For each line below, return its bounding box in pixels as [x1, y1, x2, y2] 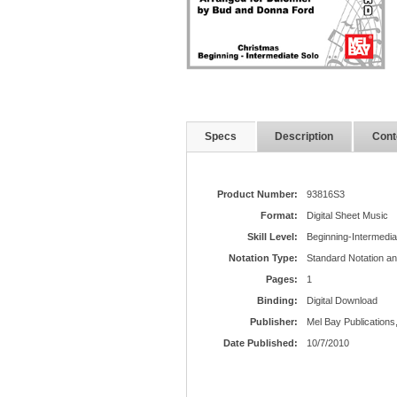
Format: [260, 210, 298, 221]
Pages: [265, 274, 298, 284]
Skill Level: [246, 231, 298, 242]
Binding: [256, 295, 298, 306]
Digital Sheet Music [306, 210, 388, 221]
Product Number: [216, 189, 298, 199]
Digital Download [306, 295, 378, 306]
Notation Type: [228, 253, 298, 263]
